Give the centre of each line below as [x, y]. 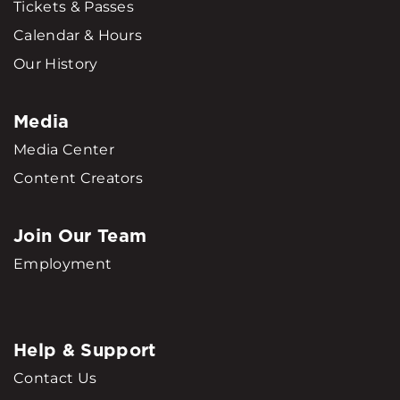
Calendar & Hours [78, 36]
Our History [56, 64]
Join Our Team [80, 236]
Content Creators [79, 179]
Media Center [64, 150]
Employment [63, 264]
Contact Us [55, 379]
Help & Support [85, 350]
